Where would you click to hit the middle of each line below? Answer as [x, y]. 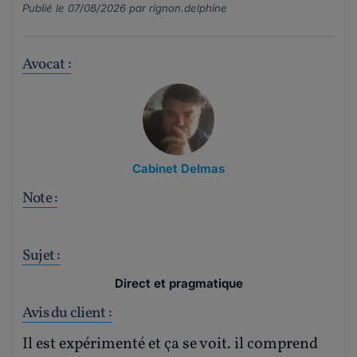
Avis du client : [67, 313]
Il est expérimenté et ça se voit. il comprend [170, 344]
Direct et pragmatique [178, 283]
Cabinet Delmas [178, 168]
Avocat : [47, 64]
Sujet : [41, 255]
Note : [40, 198]
